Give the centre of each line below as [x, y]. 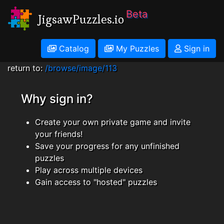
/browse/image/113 [81, 68]
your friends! [59, 134]
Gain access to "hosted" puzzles [96, 182]
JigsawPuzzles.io [81, 19]
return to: [26, 68]
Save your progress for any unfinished [107, 146]
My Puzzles [136, 48]
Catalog [73, 48]
